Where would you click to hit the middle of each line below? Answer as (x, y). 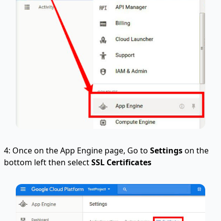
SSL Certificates (121, 162)
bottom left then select (48, 162)
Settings (166, 150)
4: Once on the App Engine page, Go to (77, 150)
